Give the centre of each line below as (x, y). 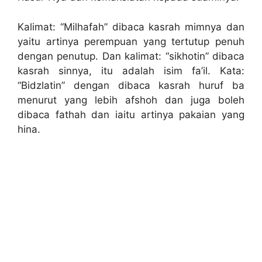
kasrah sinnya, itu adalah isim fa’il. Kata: (131, 70)
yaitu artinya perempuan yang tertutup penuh (131, 41)
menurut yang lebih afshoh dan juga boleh (131, 100)
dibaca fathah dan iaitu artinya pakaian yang (131, 114)
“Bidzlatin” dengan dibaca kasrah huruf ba (131, 85)
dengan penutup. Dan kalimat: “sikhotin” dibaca (131, 56)
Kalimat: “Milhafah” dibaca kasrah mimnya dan (131, 27)
